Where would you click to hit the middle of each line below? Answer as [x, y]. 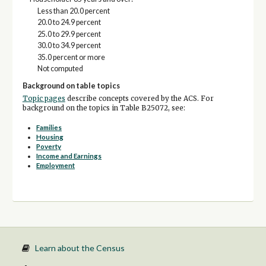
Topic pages [44, 98]
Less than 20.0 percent [73, 11]
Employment [56, 166]
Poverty [49, 147]
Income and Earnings [69, 156]
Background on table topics [71, 85]
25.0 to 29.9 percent [69, 34]
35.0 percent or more [71, 57]
